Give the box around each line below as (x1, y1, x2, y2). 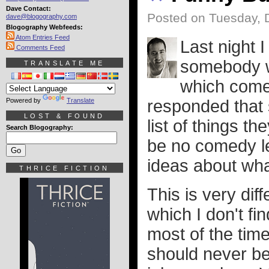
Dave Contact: (6, 5, 51, 12)
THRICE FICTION (19, 165, 110, 172)
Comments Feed (14, 44, 65, 51)
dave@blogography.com (6, 13, 77, 20)
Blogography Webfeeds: (6, 23, 83, 31)
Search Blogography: (6, 124, 73, 131)
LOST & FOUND (24, 112, 105, 119)
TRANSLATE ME (24, 59, 105, 67)
